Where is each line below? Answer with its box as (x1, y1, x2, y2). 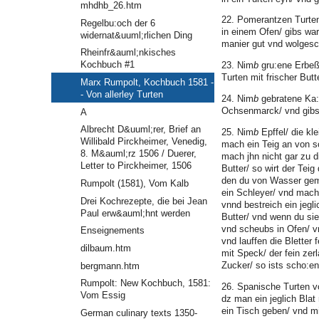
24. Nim (221, 93, 253, 105)
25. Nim (221, 126, 253, 137)
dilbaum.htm (80, 243, 131, 254)
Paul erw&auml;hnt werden (80, 207, 190, 219)
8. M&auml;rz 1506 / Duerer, (80, 148, 197, 159)
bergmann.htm (80, 260, 140, 271)
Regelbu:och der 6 (80, 17, 155, 28)
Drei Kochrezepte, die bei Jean (80, 195, 207, 206)
